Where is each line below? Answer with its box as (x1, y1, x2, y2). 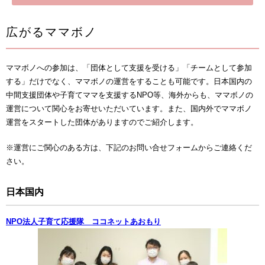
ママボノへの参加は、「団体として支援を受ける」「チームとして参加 (6, 63, 252, 72)
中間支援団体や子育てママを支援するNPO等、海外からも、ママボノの (6, 90, 253, 99)
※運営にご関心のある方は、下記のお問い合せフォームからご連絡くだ (6, 143, 252, 152)
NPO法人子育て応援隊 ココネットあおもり (6, 216, 161, 226)
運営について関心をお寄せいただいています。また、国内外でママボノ (6, 104, 252, 113)
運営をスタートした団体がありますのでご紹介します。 (6, 117, 198, 127)
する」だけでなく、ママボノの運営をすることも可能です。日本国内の (6, 76, 252, 86)
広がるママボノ (6, 25, 97, 38)
